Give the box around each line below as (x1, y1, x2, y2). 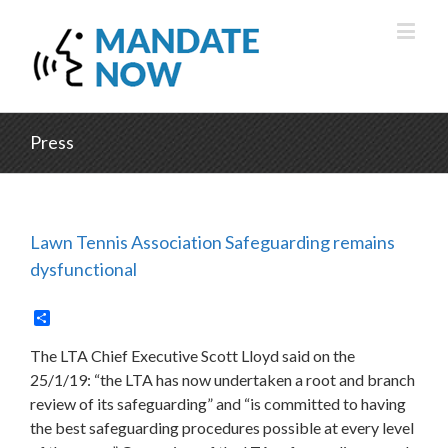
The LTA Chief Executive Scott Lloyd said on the (30, 346, 355, 366)
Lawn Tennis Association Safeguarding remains (30, 231, 395, 253)
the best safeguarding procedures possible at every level (30, 418, 414, 438)
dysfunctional (30, 258, 143, 280)
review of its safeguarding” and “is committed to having (30, 394, 406, 414)
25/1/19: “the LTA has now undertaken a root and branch (30, 370, 415, 390)
